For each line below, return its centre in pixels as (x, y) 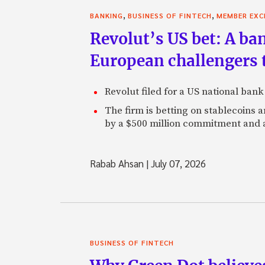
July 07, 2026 (177, 163)
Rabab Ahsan (118, 163)
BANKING (106, 15)
